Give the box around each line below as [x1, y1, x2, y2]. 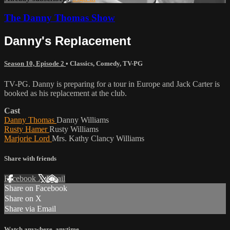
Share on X [5, 194, 42, 203]
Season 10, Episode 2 [4, 60, 66, 68]
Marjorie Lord [4, 133, 52, 143]
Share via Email [5, 204, 56, 213]
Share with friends [4, 154, 56, 162]
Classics [70, 60, 93, 68]
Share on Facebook [5, 184, 67, 193]
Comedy [96, 60, 120, 68]
